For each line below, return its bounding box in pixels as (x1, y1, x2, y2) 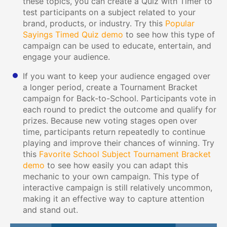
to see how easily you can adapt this (45, 160, 188, 170)
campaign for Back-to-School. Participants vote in (23, 93, 216, 103)
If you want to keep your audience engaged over (23, 70, 210, 81)
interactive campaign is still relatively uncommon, (23, 182, 212, 193)
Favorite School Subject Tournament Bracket (39, 148, 211, 159)
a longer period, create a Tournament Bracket (23, 82, 198, 92)
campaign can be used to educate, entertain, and (23, 40, 211, 51)
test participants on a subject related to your (23, 7, 196, 17)
